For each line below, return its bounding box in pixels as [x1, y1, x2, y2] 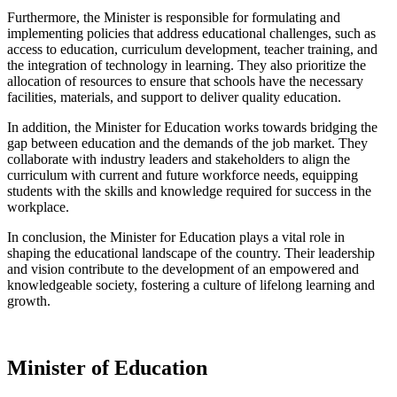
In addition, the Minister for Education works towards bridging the [7, 119, 378, 135]
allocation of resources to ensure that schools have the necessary [7, 73, 363, 89]
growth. [7, 292, 51, 308]
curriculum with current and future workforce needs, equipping [7, 167, 358, 183]
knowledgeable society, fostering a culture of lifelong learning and [7, 276, 375, 292]
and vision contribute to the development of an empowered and [7, 261, 359, 276]
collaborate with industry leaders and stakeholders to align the [7, 151, 350, 167]
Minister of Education [7, 356, 207, 380]
